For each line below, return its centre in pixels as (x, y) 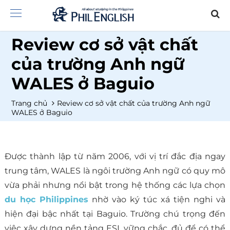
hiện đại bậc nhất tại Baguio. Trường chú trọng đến (115, 214)
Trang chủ (31, 103)
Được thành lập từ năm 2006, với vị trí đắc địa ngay (115, 157)
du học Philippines (46, 200)
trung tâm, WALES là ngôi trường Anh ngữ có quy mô (115, 171)
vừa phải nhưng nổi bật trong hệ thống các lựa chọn (115, 185)
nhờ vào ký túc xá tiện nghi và (157, 200)
